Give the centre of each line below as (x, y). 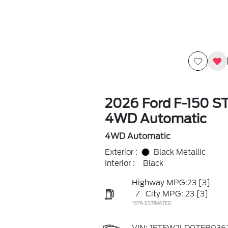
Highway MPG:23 (164, 183)
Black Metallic (179, 152)
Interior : (120, 163)
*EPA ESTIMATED (151, 203)
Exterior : (121, 152)
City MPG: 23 (170, 194)
